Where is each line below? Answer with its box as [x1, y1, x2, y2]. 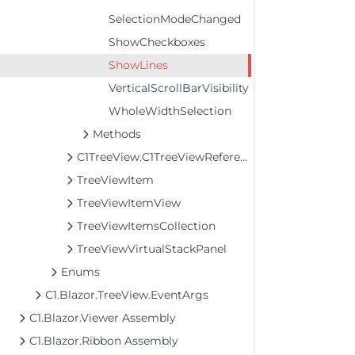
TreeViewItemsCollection [77, 219, 216, 233]
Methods [93, 127, 141, 141]
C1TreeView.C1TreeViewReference [77, 150, 240, 164]
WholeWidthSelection [109, 104, 231, 118]
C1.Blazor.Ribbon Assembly [29, 334, 178, 348]
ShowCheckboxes [109, 35, 205, 49]
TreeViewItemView [77, 196, 181, 210]
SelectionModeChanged [109, 12, 241, 26]
